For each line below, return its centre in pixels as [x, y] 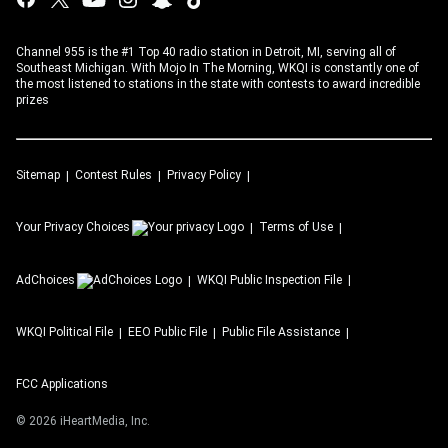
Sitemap [38, 175]
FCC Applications [62, 384]
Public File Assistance [281, 332]
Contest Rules [113, 175]
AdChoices [45, 280]
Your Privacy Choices [73, 227]
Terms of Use [296, 227]
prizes [32, 100]
